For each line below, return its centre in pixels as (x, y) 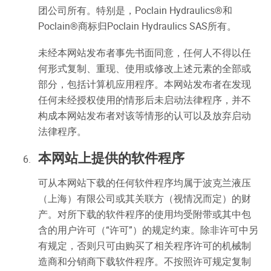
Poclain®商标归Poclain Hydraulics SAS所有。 (137, 26)
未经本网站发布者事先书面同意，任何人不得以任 (145, 53)
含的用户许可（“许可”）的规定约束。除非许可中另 (148, 230)
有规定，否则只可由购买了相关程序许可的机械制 (145, 246)
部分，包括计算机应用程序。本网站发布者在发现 (145, 84)
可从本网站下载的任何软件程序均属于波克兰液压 (145, 183)
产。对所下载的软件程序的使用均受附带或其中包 (145, 214)
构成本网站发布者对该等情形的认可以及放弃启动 (145, 116)
